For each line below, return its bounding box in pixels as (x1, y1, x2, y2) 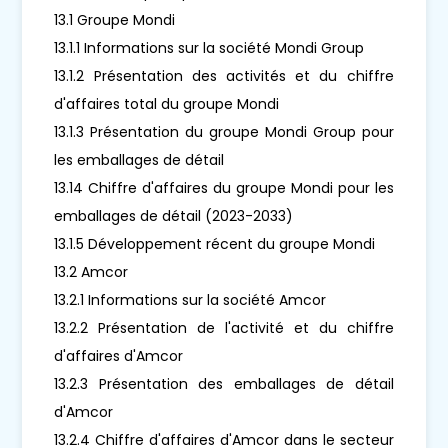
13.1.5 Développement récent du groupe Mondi (54, 233, 376, 254)
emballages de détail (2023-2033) (54, 205, 294, 226)
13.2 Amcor (54, 261, 129, 282)
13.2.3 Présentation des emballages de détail (54, 373, 394, 394)
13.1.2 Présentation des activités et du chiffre (54, 65, 394, 86)
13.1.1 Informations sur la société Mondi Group (54, 37, 365, 58)
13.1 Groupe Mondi (54, 9, 176, 30)
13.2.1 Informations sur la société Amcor (54, 289, 327, 310)
